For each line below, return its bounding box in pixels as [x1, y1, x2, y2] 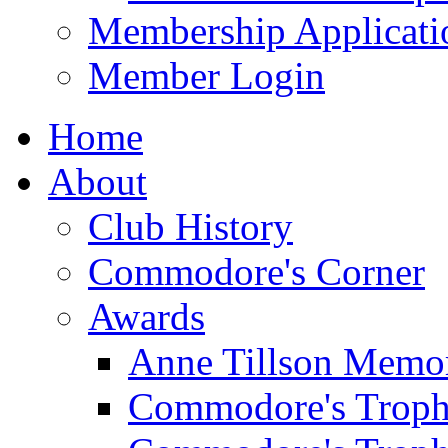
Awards [88, 295, 205, 338]
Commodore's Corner [88, 250, 425, 293]
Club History [88, 205, 293, 248]
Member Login [88, 54, 325, 97]
